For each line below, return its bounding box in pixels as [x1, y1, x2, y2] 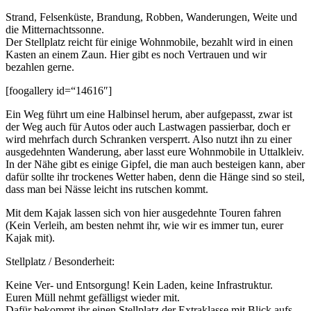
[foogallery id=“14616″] [6, 85, 112, 97]
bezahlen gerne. [6, 61, 74, 74]
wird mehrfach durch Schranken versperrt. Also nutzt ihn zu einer [6, 133, 292, 146]
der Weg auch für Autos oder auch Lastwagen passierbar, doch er [6, 121, 290, 133]
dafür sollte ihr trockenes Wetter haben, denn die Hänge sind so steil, [6, 171, 305, 183]
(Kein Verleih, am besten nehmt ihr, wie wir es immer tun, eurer [6, 219, 283, 232]
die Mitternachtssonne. [6, 24, 104, 36]
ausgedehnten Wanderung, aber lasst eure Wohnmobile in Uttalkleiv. [6, 146, 304, 158]
